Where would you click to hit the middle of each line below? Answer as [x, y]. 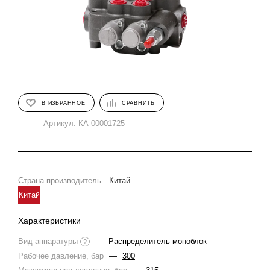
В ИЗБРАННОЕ [64, 103]
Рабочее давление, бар [62, 256]
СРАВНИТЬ [138, 103]
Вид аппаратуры [49, 241]
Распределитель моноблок [158, 241]
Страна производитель [60, 181]
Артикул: [60, 123]
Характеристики [49, 221]
